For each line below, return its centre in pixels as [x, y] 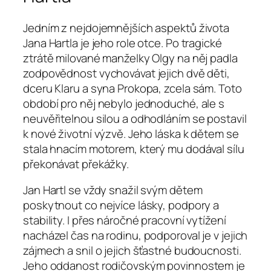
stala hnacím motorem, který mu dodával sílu [134, 149]
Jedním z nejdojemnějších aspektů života [126, 28]
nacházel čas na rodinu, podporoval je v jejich [135, 236]
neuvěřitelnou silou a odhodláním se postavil [135, 118]
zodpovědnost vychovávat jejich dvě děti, [126, 73]
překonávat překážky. [76, 164]
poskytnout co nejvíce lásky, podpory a [121, 205]
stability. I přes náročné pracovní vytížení [125, 220]
